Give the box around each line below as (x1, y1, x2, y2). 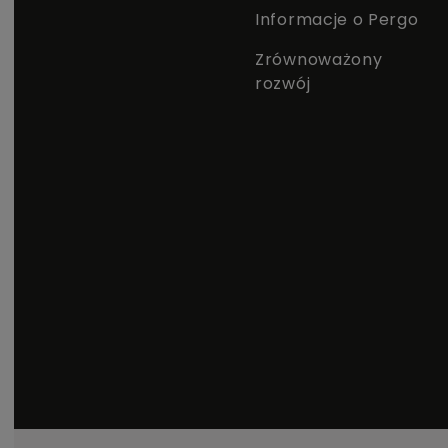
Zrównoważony (255, 47, 383, 71)
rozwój (255, 71, 311, 95)
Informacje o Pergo (255, 7, 419, 31)
